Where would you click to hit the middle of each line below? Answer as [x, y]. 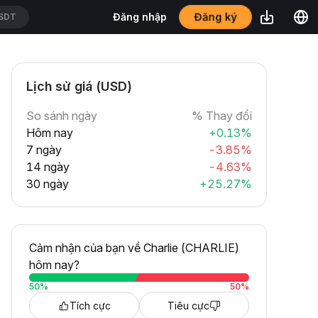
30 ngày [48, 184]
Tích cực [90, 306]
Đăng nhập [140, 17]
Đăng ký [215, 17]
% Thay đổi [222, 116]
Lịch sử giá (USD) [79, 86]
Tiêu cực [188, 306]
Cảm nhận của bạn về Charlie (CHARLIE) [134, 248]
